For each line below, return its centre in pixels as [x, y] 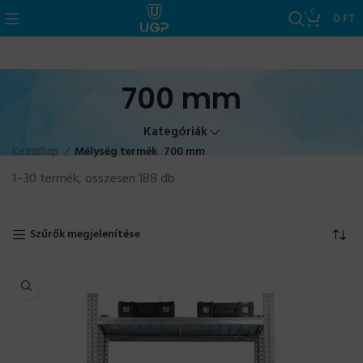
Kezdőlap [36, 152]
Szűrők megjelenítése [85, 235]
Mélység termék [116, 152]
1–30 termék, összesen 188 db [94, 179]
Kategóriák [175, 132]
